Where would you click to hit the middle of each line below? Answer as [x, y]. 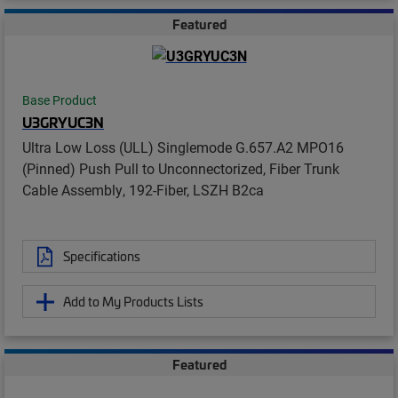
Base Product [60, 101]
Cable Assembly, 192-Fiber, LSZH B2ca [143, 190]
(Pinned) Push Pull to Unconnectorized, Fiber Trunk [181, 169]
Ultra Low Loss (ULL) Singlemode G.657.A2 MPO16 [183, 147]
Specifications [102, 256]
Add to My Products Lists [133, 302]
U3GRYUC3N [63, 122]
